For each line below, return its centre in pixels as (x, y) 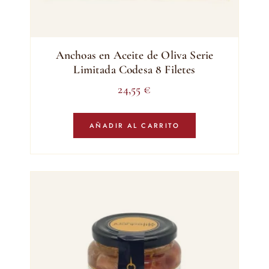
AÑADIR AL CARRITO (134, 125)
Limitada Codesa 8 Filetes (134, 69)
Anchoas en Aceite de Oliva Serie (134, 55)
